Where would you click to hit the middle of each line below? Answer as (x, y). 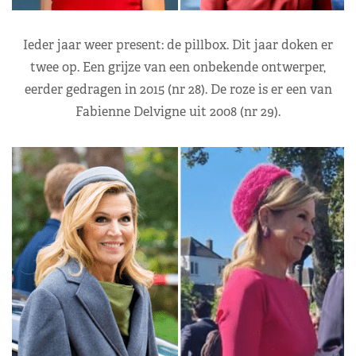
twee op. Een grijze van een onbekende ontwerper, (178, 67)
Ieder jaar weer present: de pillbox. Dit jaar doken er (178, 44)
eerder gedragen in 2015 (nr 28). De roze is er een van (178, 89)
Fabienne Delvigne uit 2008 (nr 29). (178, 111)
